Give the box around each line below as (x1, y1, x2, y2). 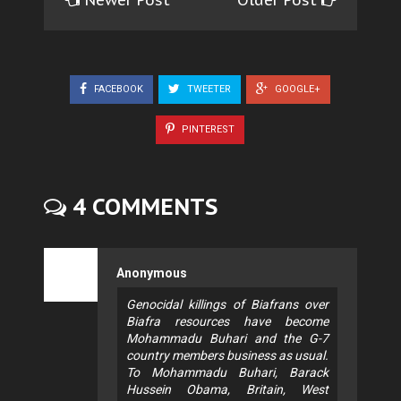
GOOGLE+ (272, 82, 320, 95)
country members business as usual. (126, 347, 328, 363)
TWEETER (184, 82, 231, 95)
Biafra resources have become (126, 313, 328, 328)
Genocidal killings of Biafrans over (126, 296, 328, 311)
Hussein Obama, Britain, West (126, 381, 328, 397)
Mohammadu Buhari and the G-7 (126, 330, 328, 346)
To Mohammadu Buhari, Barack (126, 364, 328, 380)
